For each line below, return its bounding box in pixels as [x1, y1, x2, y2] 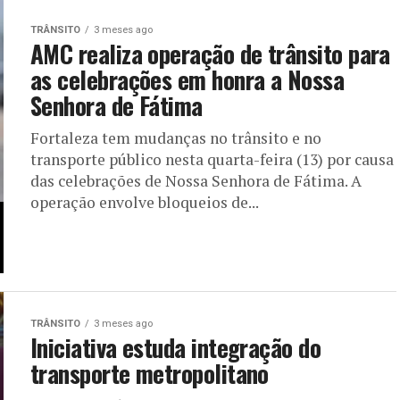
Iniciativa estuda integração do [30, 329, 321, 365]
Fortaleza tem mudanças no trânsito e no [30, 127, 321, 148]
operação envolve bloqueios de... [30, 191, 259, 212]
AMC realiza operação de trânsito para [30, 35, 390, 71]
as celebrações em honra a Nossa [30, 61, 345, 97]
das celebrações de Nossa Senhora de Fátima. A [30, 170, 362, 191]
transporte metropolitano [30, 354, 269, 391]
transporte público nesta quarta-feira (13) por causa [30, 148, 394, 170]
